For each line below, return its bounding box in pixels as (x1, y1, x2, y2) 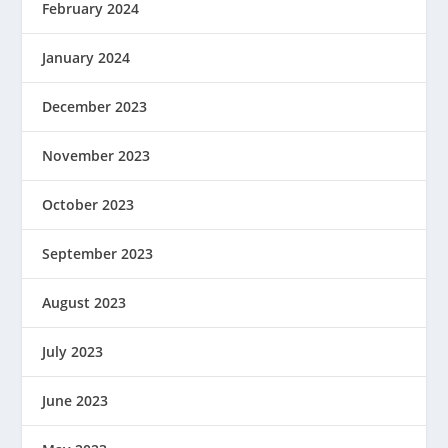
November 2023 (42, 146, 151, 165)
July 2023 (42, 342, 104, 361)
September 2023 (42, 244, 154, 263)
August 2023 (42, 293, 127, 312)
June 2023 (42, 391, 109, 410)
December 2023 (42, 97, 148, 116)
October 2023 (42, 195, 135, 214)
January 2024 (42, 48, 131, 67)
